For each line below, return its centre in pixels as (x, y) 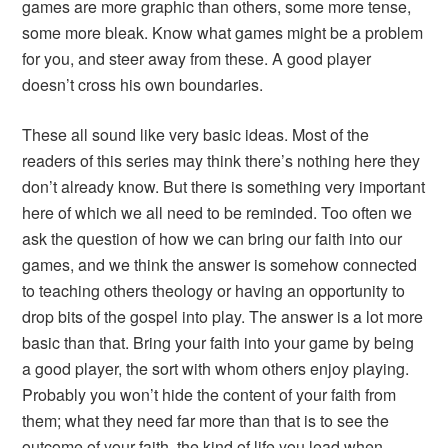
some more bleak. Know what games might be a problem (223, 33)
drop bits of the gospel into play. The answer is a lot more (223, 317)
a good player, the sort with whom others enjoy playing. (216, 369)
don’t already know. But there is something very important (224, 187)
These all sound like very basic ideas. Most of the (196, 135)
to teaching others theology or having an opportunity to (214, 291)
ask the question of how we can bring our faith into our (212, 239)
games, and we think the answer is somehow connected (220, 265)
